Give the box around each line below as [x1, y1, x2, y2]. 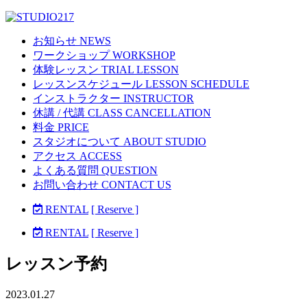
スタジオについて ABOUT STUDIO [33, 136, 206, 147]
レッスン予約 [5, 254, 107, 273]
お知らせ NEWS [33, 35, 111, 47]
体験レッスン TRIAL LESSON [33, 64, 179, 75]
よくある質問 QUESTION [33, 164, 158, 176]
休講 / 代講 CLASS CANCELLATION [33, 107, 211, 119]
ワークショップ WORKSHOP [33, 49, 175, 61]
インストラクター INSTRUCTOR [33, 93, 194, 104]
